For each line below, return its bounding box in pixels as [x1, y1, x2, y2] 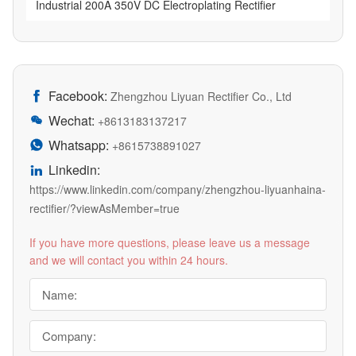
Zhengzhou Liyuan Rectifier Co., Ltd [107, 87, 292, 104]
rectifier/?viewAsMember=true [29, 199, 180, 216]
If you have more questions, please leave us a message [29, 234, 310, 250]
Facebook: [48, 86, 107, 105]
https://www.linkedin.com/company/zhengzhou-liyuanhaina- [29, 180, 326, 197]
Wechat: [48, 110, 95, 130]
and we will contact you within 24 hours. [29, 251, 228, 268]
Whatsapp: [48, 135, 109, 154]
